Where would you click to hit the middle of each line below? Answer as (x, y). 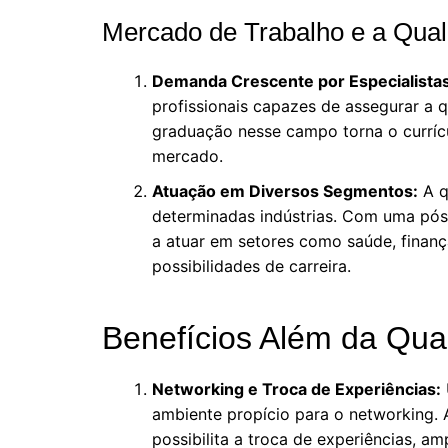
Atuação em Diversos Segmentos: (285, 190)
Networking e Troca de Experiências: (296, 388)
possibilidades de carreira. (251, 265)
